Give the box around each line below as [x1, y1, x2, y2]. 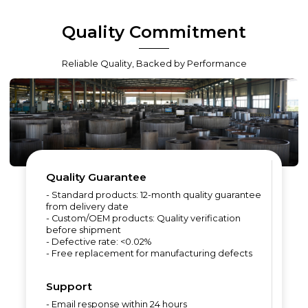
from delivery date [45, 201, 129, 212]
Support [45, 280, 92, 294]
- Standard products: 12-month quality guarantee [45, 190, 261, 201]
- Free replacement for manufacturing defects [45, 248, 252, 259]
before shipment [45, 225, 121, 236]
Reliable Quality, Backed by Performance [61, 58, 247, 69]
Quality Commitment [62, 21, 246, 42]
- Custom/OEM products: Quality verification [45, 213, 241, 224]
